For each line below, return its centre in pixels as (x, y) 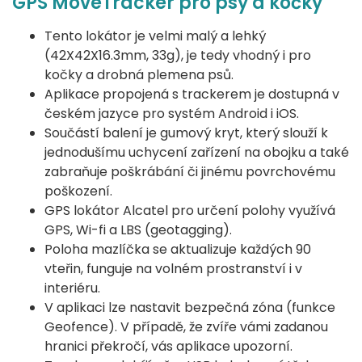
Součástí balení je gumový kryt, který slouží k (186, 133)
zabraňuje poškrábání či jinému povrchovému (190, 172)
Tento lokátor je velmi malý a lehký (155, 36)
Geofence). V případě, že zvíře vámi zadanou (186, 327)
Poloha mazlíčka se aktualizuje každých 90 (178, 250)
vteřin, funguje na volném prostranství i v (173, 269)
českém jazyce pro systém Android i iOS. (172, 114)
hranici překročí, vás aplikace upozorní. (168, 347)
